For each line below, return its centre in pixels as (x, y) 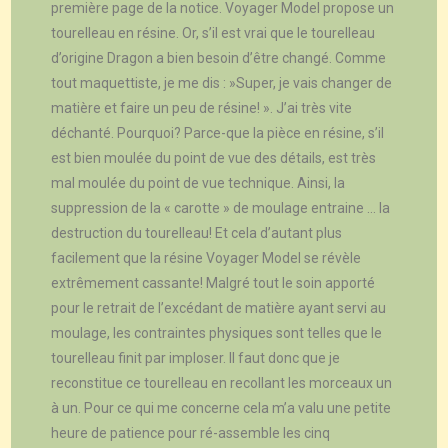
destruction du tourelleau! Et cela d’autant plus (197, 233)
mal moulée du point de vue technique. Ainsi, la (198, 183)
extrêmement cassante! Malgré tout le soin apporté (213, 283)
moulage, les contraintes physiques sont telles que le (217, 333)
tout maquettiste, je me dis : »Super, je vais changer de (222, 83)
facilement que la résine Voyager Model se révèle (206, 258)
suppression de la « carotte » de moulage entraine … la (221, 208)
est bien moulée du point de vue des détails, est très (214, 158)
